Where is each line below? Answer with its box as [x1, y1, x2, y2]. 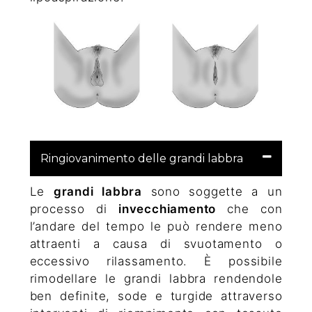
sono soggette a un [141, 184, 283, 198]
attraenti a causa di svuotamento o [29, 236, 283, 251]
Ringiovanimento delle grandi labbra [40, 151, 243, 165]
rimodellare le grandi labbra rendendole [29, 271, 283, 286]
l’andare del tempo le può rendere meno [29, 219, 283, 233]
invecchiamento [118, 201, 217, 216]
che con [216, 201, 283, 216]
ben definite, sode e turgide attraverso [29, 288, 283, 303]
